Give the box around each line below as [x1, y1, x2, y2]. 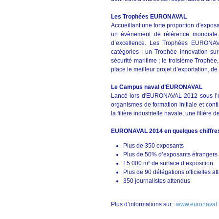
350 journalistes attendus [123, 177, 192, 184]
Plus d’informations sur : [111, 201, 176, 208]
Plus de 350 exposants [123, 142, 185, 149]
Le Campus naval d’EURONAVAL [111, 84, 202, 90]
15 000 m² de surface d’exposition [123, 160, 215, 167]
